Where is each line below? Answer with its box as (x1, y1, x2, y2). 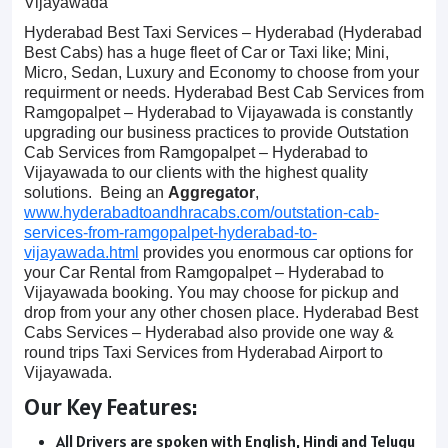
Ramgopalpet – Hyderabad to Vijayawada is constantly (24, 104, 413, 121)
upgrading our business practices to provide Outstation (24, 124, 409, 141)
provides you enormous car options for (139, 244, 413, 261)
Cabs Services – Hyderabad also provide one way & (24, 324, 394, 341)
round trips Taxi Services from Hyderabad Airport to (24, 344, 383, 361)
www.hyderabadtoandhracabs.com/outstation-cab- (24, 204, 379, 221)
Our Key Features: (24, 392, 197, 422)
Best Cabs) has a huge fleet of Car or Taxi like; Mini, (24, 44, 389, 61)
